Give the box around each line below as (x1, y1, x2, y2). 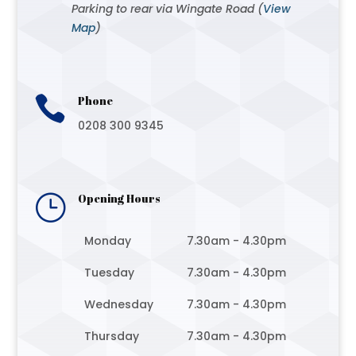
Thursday (83, 327, 139, 344)
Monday (83, 232, 131, 249)
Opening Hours (77, 190, 161, 206)
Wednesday (83, 296, 153, 312)
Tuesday (83, 264, 134, 281)
